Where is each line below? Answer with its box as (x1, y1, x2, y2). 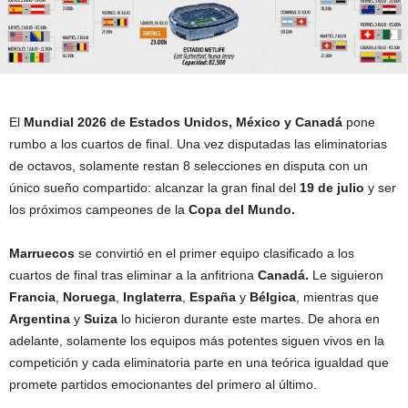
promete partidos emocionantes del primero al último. (9, 377, 317, 392)
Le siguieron (312, 268, 383, 282)
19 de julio (300, 180, 364, 195)
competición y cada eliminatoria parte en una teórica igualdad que (9, 355, 389, 370)
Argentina (9, 311, 74, 326)
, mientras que (296, 290, 379, 304)
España (189, 290, 240, 304)
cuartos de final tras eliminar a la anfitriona (9, 268, 258, 282)
